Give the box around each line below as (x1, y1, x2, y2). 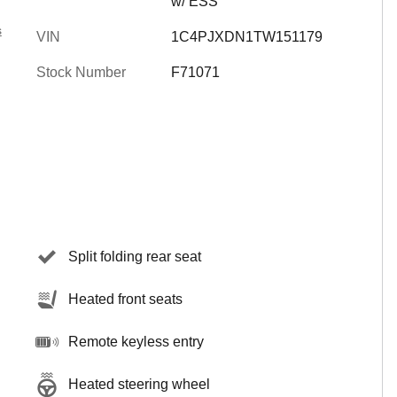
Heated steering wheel (68, 377, 210, 392)
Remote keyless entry (68, 334, 204, 349)
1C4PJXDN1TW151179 (170, 29, 323, 44)
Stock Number (36, 65, 126, 80)
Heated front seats (68, 292, 183, 307)
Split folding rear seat (68, 249, 201, 264)
